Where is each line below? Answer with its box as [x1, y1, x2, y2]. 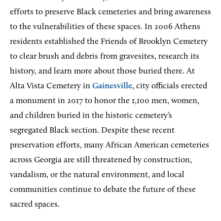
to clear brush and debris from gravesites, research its [10, 52, 199, 61]
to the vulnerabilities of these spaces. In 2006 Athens [10, 22, 200, 31]
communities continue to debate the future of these [10, 185, 196, 194]
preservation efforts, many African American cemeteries [10, 141, 209, 149]
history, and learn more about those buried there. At [10, 67, 195, 75]
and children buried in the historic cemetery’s [10, 111, 172, 120]
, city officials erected [132, 81, 207, 90]
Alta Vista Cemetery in [10, 81, 92, 90]
